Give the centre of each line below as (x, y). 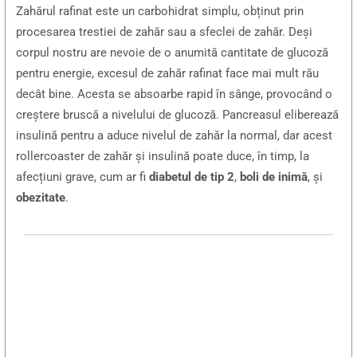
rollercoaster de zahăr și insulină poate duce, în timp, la (163, 157)
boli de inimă (274, 177)
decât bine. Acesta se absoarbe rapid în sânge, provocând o (175, 94)
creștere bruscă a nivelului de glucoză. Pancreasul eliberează (178, 115)
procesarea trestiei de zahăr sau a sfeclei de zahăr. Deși (165, 32)
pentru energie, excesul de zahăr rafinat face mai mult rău (168, 74)
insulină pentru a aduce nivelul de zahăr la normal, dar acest (175, 136)
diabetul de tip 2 (192, 177)
